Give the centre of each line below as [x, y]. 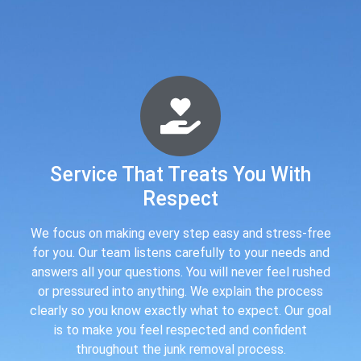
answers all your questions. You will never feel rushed [180, 272]
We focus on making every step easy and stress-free [180, 233]
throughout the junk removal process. [180, 349]
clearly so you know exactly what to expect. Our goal [180, 310]
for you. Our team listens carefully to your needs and [180, 252]
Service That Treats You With [180, 174]
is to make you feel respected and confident [180, 330]
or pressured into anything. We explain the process [180, 291]
